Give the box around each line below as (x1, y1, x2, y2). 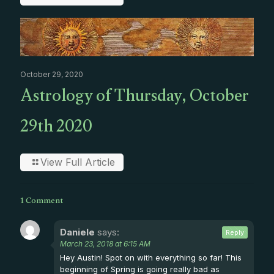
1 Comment (20, 190, 63, 213)
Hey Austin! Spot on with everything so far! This (60, 252, 242, 262)
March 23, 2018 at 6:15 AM (60, 239, 150, 248)
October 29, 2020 (20, 69, 83, 79)
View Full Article (40, 155, 115, 168)
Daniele (60, 226, 95, 238)
